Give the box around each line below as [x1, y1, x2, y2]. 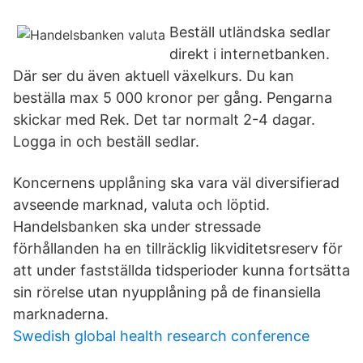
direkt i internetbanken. [169, 45, 330, 62]
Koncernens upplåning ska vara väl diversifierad [13, 174, 340, 191]
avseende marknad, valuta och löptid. [13, 196, 270, 213]
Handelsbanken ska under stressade [13, 218, 261, 235]
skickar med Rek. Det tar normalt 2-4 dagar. [13, 111, 315, 128]
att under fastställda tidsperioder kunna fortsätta [13, 262, 350, 279]
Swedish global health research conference [13, 327, 310, 344]
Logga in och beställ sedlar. [13, 133, 199, 150]
